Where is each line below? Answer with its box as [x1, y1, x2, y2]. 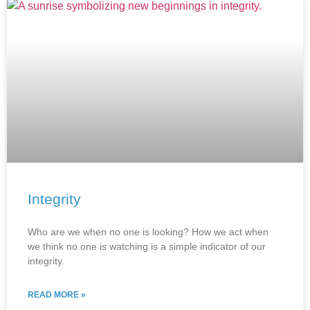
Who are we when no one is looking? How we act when [28, 226, 268, 237]
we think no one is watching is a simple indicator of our [28, 240, 266, 252]
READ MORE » [28, 289, 86, 300]
